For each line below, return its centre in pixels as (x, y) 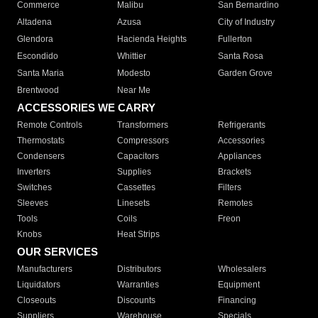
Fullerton (235, 39)
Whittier (132, 56)
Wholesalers (242, 269)
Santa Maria (40, 73)
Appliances (239, 157)
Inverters (34, 172)
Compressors (143, 141)
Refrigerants (241, 125)
